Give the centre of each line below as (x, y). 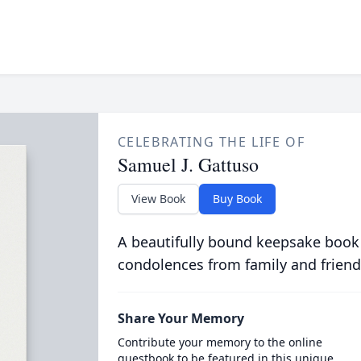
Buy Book (237, 199)
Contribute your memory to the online (220, 342)
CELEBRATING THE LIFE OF (211, 142)
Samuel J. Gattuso (188, 164)
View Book (158, 199)
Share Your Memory (180, 318)
